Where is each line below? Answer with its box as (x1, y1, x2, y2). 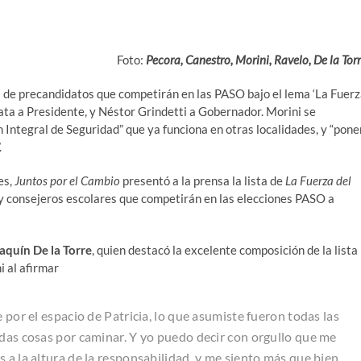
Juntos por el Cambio (15, 172, 120, 188)
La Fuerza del (285, 172, 351, 188)
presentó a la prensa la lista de (120, 172, 285, 188)
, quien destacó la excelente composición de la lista (92, 242, 358, 257)
